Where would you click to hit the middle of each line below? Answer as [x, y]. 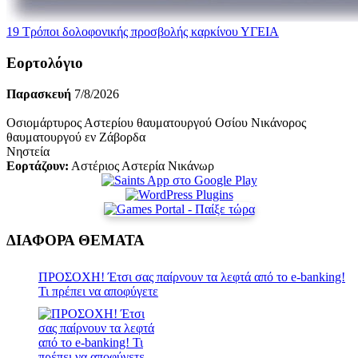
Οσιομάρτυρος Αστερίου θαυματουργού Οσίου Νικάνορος [156, 122]
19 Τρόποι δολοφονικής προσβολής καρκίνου [122, 32]
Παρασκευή [39, 93]
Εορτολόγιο [45, 63]
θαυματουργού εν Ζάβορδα [76, 137]
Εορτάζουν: [38, 165]
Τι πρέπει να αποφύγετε [98, 292]
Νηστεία [28, 151]
